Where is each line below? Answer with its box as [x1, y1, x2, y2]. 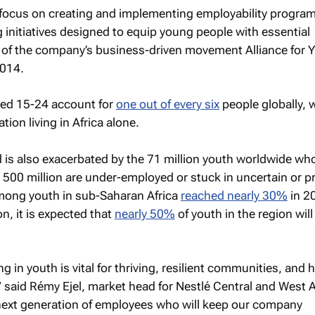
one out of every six [115, 97, 219, 111]
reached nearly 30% [180, 188, 288, 202]
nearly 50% [114, 206, 175, 221]
